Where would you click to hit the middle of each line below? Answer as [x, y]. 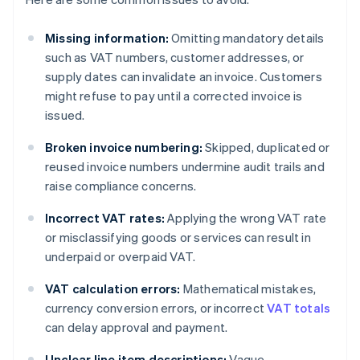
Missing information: [107, 38]
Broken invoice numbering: [124, 147]
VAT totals [299, 308]
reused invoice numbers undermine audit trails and [185, 167]
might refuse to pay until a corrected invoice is [174, 96]
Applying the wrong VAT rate [246, 218]
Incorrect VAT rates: [105, 218]
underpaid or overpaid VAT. [121, 257]
